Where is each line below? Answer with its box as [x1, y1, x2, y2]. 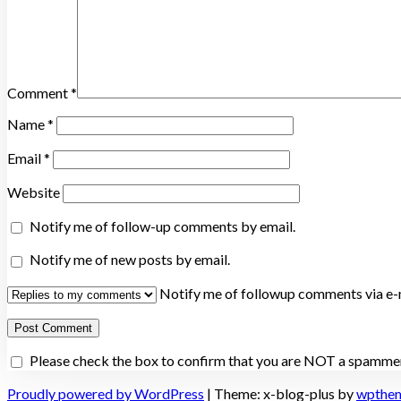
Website [7, 183, 60, 200]
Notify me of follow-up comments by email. [30, 217, 295, 235]
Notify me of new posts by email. [30, 251, 230, 269]
